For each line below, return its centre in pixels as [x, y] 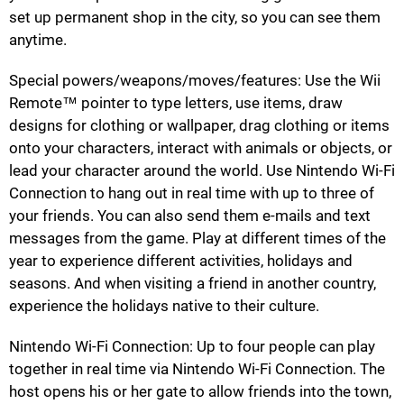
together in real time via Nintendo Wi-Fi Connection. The [197, 368]
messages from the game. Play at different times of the [197, 238]
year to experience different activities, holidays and [181, 260]
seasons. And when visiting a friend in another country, [193, 283]
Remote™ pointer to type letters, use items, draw [176, 102]
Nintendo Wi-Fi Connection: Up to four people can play [192, 346]
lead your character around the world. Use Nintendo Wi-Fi [202, 170]
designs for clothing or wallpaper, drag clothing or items [199, 125]
